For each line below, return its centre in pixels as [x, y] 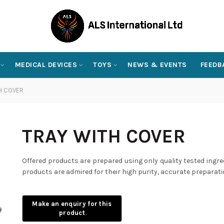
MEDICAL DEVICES [46, 65]
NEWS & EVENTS [157, 65]
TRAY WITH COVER [104, 136]
